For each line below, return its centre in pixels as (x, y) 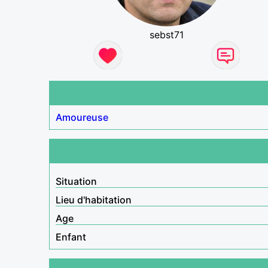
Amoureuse (82, 117)
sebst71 (167, 34)
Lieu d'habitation (94, 200)
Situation (76, 181)
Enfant (71, 237)
